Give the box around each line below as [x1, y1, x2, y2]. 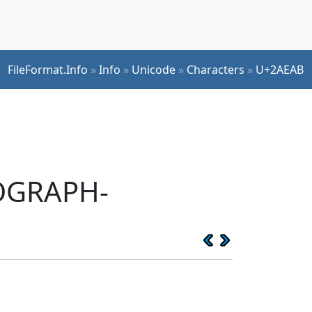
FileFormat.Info [8, 61, 88, 77]
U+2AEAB [256, 61, 304, 77]
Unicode [132, 61, 175, 77]
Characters [187, 61, 244, 77]
